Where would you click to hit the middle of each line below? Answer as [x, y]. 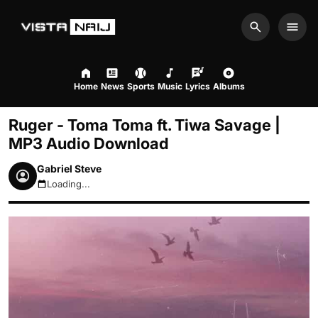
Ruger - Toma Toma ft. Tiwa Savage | [144, 125]
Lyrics [197, 86]
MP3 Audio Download [89, 143]
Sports [141, 86]
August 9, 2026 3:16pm [87, 190]
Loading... [68, 184]
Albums [229, 86]
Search [273, 34]
